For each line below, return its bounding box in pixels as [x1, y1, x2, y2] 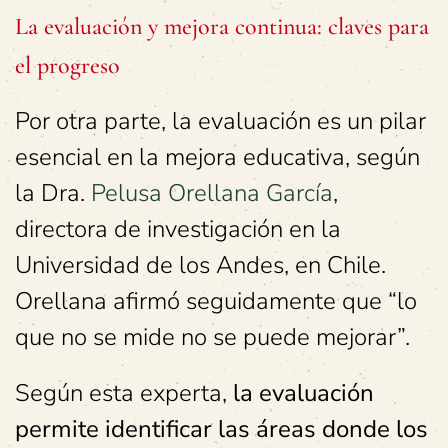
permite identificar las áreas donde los [15, 412, 428, 445]
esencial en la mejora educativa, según [15, 140, 420, 173]
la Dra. [15, 176, 91, 209]
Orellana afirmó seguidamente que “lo [15, 284, 417, 317]
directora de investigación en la [15, 212, 341, 245]
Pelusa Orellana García [91, 176, 333, 209]
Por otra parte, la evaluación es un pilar [15, 104, 426, 137]
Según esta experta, [15, 376, 233, 409]
